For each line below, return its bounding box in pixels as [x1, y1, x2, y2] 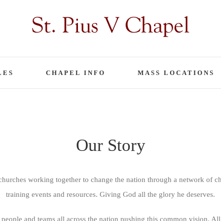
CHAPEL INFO [45, 69, 106, 76]
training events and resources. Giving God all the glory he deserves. [6, 190, 215, 198]
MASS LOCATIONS [137, 69, 215, 76]
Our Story [75, 136, 146, 155]
